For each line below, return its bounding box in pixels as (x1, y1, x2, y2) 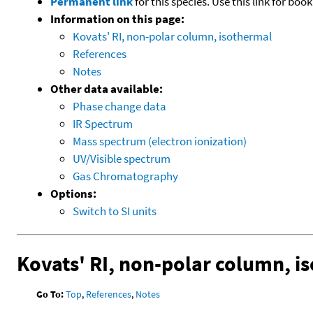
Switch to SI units (73, 203, 156, 219)
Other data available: (50, 80, 163, 96)
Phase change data (73, 98, 166, 114)
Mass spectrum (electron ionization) (73, 133, 247, 149)
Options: (50, 185, 96, 201)
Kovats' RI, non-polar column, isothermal (73, 28, 272, 44)
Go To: (36, 288, 64, 301)
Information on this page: (50, 10, 184, 27)
